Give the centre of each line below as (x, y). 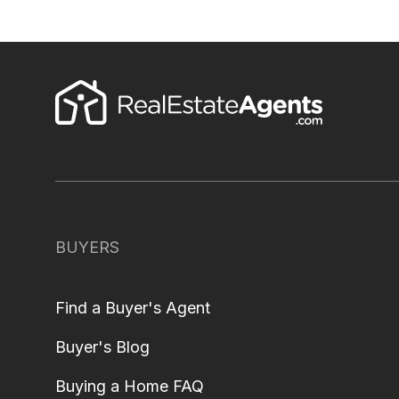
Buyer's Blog (102, 347)
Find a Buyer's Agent (133, 308)
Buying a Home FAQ (130, 387)
